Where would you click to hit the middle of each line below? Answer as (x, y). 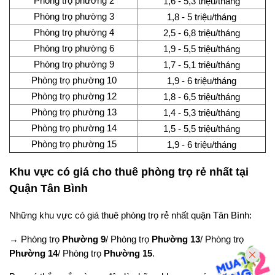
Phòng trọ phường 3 (74, 17)
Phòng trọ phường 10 (74, 80)
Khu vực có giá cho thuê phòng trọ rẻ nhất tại (129, 172)
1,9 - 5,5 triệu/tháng (202, 49)
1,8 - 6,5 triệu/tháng (202, 97)
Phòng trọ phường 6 (74, 48)
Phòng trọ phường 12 (74, 96)
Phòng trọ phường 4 (74, 33)
